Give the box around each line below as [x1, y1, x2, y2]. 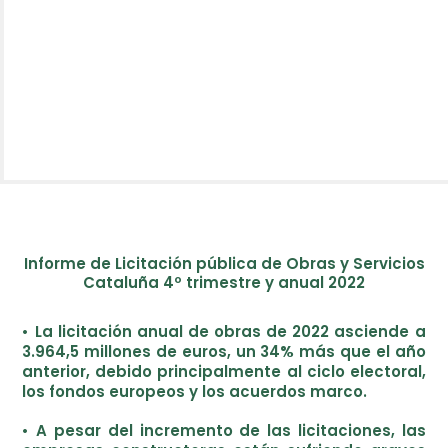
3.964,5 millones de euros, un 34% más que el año [22, 341, 426, 362]
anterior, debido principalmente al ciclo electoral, [22, 361, 426, 382]
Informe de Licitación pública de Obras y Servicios [23, 253, 425, 274]
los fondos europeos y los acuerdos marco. [22, 381, 368, 402]
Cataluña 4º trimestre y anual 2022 [83, 272, 365, 293]
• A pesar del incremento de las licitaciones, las [22, 420, 426, 441]
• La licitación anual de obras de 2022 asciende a [22, 321, 426, 342]
